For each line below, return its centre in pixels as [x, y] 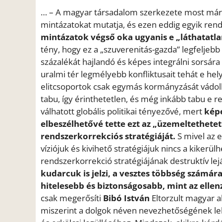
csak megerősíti [72, 198]
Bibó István [126, 198]
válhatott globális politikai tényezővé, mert [122, 111]
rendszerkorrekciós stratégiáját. [108, 136]
